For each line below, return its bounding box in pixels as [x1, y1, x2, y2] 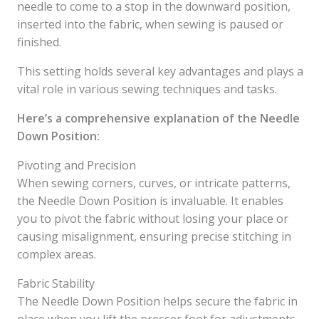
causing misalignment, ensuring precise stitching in [17, 229, 291, 244]
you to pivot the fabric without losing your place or [17, 211, 288, 226]
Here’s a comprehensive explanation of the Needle [17, 110, 300, 126]
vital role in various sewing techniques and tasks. [17, 81, 277, 97]
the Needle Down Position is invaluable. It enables [17, 193, 283, 209]
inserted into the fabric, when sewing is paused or [17, 16, 283, 32]
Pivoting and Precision [17, 157, 136, 173]
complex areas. [17, 246, 96, 262]
